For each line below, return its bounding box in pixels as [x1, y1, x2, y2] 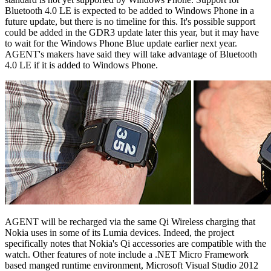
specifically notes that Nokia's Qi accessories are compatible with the [5, 238, 266, 249]
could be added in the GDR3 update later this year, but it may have [5, 27, 259, 38]
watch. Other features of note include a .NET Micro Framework [5, 249, 249, 260]
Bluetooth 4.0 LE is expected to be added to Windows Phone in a [5, 5, 254, 16]
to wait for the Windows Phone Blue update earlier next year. [5, 38, 237, 48]
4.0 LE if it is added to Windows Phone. [5, 59, 158, 70]
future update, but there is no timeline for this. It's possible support [5, 16, 255, 27]
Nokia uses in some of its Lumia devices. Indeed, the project [5, 227, 234, 238]
